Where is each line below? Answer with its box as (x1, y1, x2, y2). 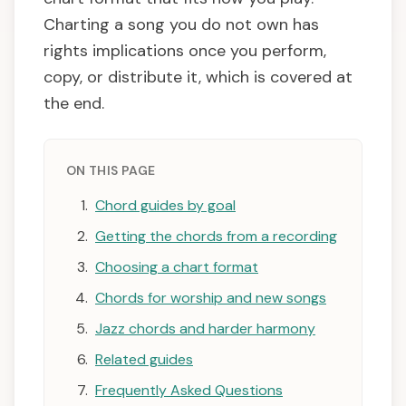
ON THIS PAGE (66, 162, 156, 179)
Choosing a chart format (95, 257, 258, 277)
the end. (43, 92, 104, 115)
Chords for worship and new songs (95, 288, 326, 308)
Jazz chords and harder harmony (95, 319, 315, 339)
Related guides (95, 350, 193, 370)
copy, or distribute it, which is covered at (43, 66, 353, 89)
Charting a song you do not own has (43, 14, 319, 36)
